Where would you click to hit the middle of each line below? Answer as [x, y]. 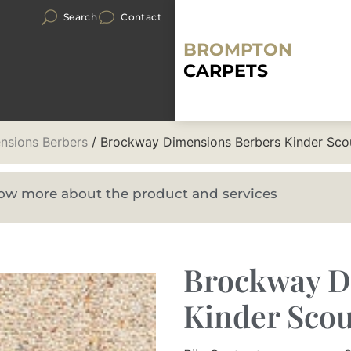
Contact [141, 17]
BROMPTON [238, 50]
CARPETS [226, 71]
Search [80, 17]
